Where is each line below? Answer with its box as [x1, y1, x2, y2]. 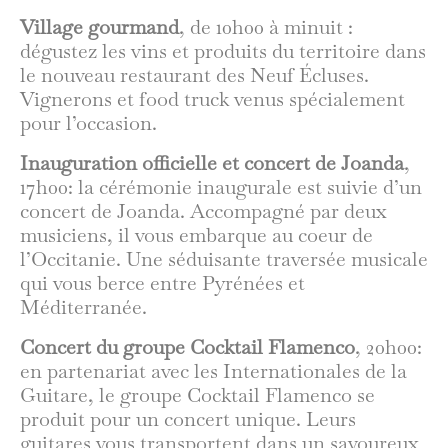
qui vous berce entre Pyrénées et [20, 269, 305, 296]
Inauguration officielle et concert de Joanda [20, 149, 404, 176]
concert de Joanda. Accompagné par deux [20, 197, 387, 224]
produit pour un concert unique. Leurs [20, 405, 356, 432]
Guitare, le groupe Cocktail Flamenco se [20, 381, 375, 408]
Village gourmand [20, 13, 179, 40]
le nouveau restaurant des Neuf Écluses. [20, 61, 369, 88]
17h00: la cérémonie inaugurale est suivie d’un [20, 173, 422, 200]
